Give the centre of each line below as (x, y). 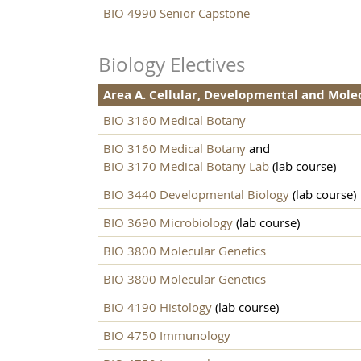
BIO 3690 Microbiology (168, 223)
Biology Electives (172, 65)
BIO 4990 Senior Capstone (176, 13)
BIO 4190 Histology (158, 307)
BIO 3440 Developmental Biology (196, 195)
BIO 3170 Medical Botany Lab (186, 166)
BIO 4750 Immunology (167, 336)
